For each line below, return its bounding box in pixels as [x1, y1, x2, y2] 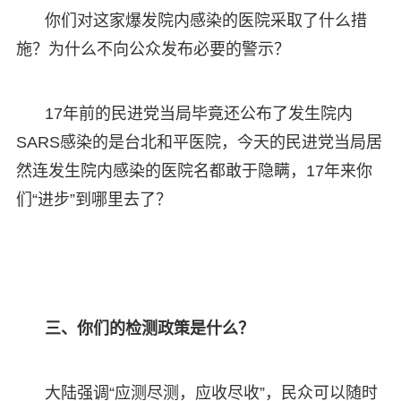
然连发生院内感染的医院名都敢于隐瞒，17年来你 [15, 161, 372, 180]
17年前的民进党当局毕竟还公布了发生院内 [44, 104, 353, 123]
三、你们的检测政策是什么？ [44, 319, 254, 337]
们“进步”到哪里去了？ [15, 190, 172, 209]
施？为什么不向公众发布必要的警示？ [15, 39, 290, 58]
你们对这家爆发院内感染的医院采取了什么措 [44, 11, 367, 30]
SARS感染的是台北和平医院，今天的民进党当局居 [15, 132, 382, 151]
